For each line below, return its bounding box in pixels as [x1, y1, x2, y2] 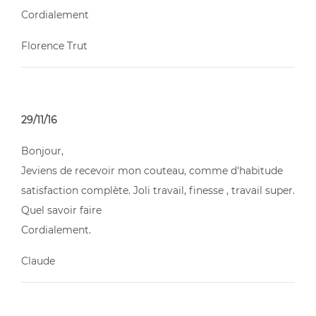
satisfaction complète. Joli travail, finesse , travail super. [21, 184, 295, 197]
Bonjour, [21, 145, 63, 157]
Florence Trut [21, 39, 87, 52]
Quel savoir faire [21, 204, 102, 217]
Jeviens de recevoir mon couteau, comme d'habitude [21, 164, 283, 177]
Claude [21, 255, 55, 267]
